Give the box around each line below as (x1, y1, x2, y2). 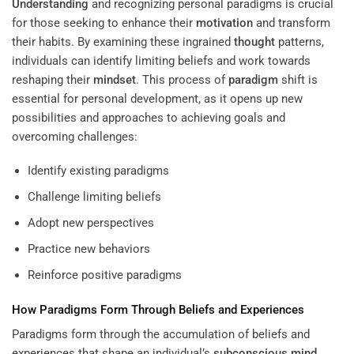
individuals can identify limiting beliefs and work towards (12, 53, 311, 68)
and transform (253, 15, 330, 30)
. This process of (136, 72, 228, 87)
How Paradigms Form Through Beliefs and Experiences (12, 302, 304, 317)
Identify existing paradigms (27, 164, 169, 179)
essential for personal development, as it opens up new (12, 91, 303, 106)
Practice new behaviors (27, 242, 150, 257)
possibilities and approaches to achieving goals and (12, 110, 285, 125)
